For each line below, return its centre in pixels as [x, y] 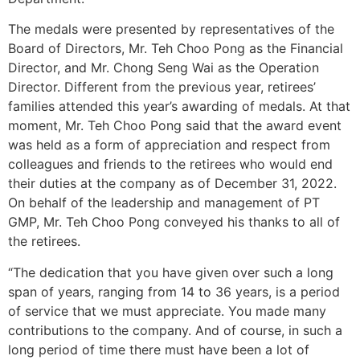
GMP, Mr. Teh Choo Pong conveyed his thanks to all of [174, 222]
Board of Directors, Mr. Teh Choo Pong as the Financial [176, 49]
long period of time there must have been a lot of [159, 349]
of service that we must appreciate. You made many [167, 311]
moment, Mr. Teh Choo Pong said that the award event [175, 126]
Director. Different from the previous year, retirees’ [162, 87]
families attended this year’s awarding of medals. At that [179, 106]
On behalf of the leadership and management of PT [164, 203]
